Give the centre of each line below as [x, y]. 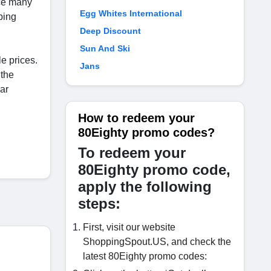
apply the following [145, 187]
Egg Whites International [131, 13]
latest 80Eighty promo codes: [145, 256]
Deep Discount [110, 31]
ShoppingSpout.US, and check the [157, 242]
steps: [99, 204]
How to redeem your [136, 118]
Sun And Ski [105, 48]
